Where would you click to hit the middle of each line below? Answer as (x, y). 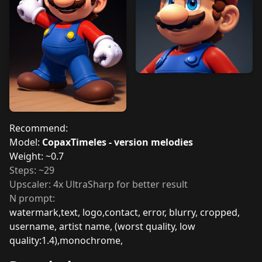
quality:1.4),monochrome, (66, 241)
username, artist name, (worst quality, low (102, 227)
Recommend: (39, 128)
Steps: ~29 (32, 170)
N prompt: (32, 199)
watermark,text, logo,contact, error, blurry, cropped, (125, 213)
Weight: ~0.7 (37, 156)
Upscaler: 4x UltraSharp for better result (99, 185)
